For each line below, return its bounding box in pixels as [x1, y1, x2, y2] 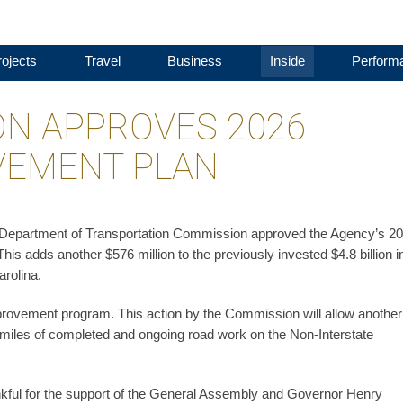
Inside [269, 54, 305, 68]
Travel [84, 54, 121, 68]
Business [167, 54, 223, 68]
